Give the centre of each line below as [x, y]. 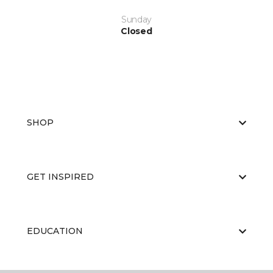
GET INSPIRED [60, 177]
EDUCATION [55, 231]
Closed [136, 31]
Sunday [136, 20]
